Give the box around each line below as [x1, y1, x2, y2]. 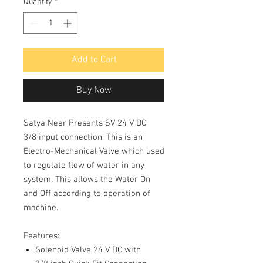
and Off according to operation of [23, 188, 150, 199]
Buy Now [76, 84, 112, 96]
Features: [23, 230, 59, 241]
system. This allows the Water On [23, 174, 150, 185]
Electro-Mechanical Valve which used [23, 146, 164, 157]
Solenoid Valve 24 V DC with [35, 244, 141, 255]
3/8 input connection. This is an [23, 131, 143, 143]
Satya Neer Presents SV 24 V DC [23, 117, 146, 129]
